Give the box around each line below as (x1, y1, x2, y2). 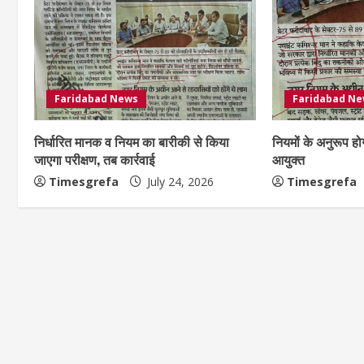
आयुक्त (272, 149, 305, 169)
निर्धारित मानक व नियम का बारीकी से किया (34, 131, 229, 151)
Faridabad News (54, 91, 138, 106)
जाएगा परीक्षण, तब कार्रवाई (34, 149, 154, 169)
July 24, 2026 (144, 173, 214, 189)
